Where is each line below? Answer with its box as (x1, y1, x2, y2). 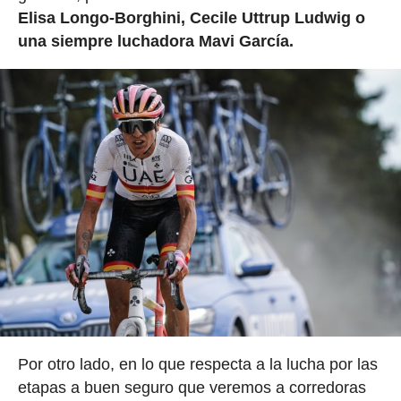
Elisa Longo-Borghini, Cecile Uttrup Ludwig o (17, 8, 365, 27)
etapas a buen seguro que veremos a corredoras (17, 379, 366, 397)
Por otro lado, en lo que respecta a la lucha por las (17, 355, 378, 374)
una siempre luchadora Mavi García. (17, 31, 294, 50)
